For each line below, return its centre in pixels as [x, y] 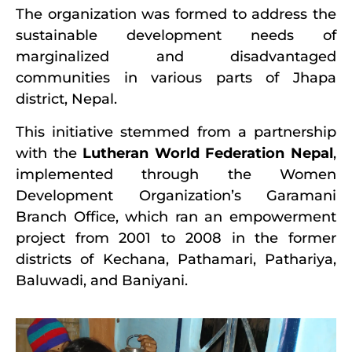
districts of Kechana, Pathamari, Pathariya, [176, 259]
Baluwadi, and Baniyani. [102, 280]
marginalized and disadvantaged [176, 57]
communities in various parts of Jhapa [176, 78]
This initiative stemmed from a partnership [176, 132]
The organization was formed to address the [176, 15]
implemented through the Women [176, 174]
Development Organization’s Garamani [176, 195]
